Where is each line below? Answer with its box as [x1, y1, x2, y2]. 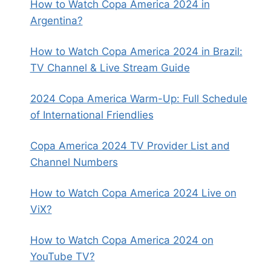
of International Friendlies [30, 108, 154, 121]
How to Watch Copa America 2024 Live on [30, 186, 237, 199]
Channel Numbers [30, 155, 118, 168]
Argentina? [30, 14, 83, 27]
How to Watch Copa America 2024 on [30, 233, 214, 246]
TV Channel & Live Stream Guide [30, 61, 190, 74]
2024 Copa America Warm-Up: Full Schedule [30, 92, 247, 105]
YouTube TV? [30, 250, 95, 263]
